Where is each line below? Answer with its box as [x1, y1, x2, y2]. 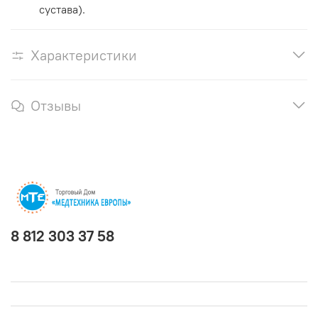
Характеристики [31, 46, 137, 65]
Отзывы [31, 97, 81, 115]
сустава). [39, 2, 85, 17]
